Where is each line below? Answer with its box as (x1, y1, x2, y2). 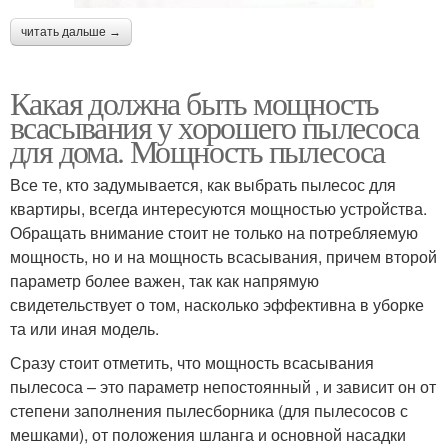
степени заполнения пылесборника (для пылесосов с (10, 399, 408, 423)
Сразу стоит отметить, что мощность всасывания (10, 351, 374, 375)
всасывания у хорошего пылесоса (10, 105, 418, 149)
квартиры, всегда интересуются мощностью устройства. (10, 197, 427, 221)
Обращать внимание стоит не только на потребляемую (10, 221, 418, 245)
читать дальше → (21, 25, 121, 40)
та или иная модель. (10, 317, 159, 341)
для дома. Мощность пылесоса (10, 129, 385, 173)
